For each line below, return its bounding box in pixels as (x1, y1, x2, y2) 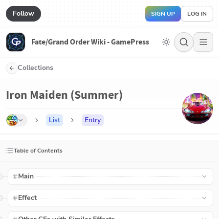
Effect (18, 193, 37, 202)
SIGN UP (151, 9, 175, 18)
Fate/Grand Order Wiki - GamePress (31, 37, 149, 47)
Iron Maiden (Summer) (6, 87, 123, 103)
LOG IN (187, 9, 207, 18)
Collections (18, 63, 53, 72)
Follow (13, 8, 34, 18)
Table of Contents (14, 147, 63, 154)
